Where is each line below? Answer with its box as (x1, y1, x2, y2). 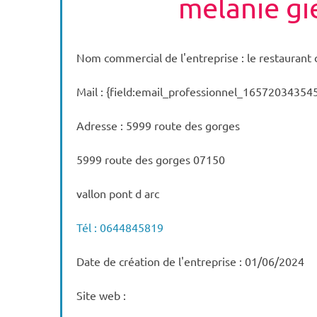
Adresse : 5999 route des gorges (76, 118, 241, 132)
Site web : (76, 288, 127, 302)
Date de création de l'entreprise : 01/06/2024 (76, 254, 305, 268)
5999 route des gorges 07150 (76, 152, 226, 166)
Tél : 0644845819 (76, 220, 164, 234)
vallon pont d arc (76, 186, 160, 200)
